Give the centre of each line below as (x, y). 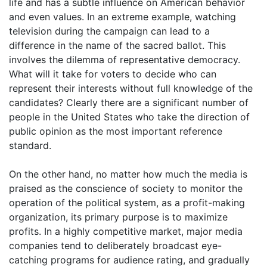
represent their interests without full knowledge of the (131, 88)
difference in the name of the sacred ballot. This (117, 45)
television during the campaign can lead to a (109, 31)
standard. (30, 145)
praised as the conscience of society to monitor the (126, 188)
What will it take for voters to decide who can (113, 74)
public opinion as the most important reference (116, 131)
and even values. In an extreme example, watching (122, 17)
